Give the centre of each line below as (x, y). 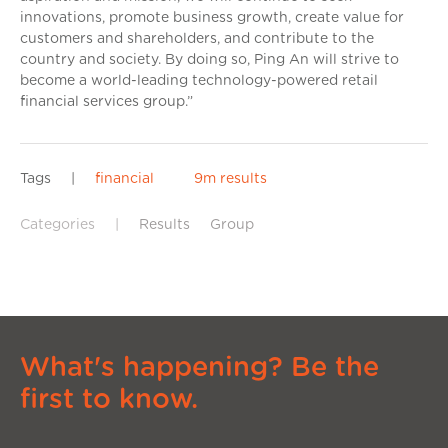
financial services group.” (106, 101)
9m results (230, 178)
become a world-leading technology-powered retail (199, 80)
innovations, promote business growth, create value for (212, 17)
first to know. (109, 399)
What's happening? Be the (199, 367)
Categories (57, 224)
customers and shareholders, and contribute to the (197, 38)
